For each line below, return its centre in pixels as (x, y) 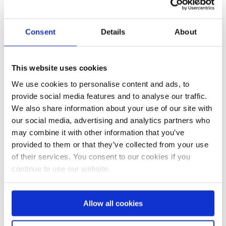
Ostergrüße (30, 123)
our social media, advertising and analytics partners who (111, 120)
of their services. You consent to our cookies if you (101, 156)
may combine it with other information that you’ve (98, 132)
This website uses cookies (60, 68)
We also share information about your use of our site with (112, 108)
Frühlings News (151, 123)
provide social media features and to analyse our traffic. (109, 96)
